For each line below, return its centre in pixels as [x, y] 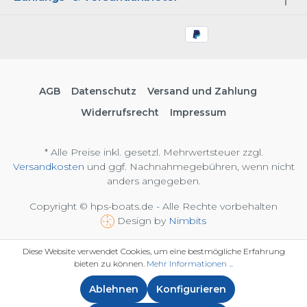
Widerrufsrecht [120, 112]
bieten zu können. [110, 263]
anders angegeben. [153, 181]
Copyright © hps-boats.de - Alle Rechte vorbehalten [153, 206]
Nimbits [187, 221]
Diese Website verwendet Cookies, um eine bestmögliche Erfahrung [153, 251]
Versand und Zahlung [202, 91]
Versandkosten [48, 167]
